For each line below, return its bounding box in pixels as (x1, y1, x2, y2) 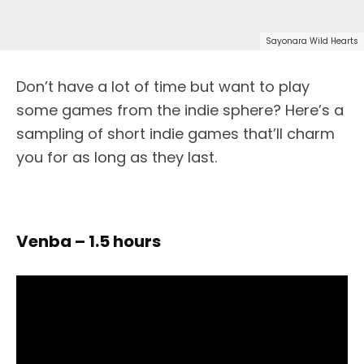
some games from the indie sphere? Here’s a (16, 99, 344, 120)
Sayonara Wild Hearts (266, 34, 358, 47)
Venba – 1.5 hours (16, 229, 161, 253)
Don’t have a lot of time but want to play (16, 76, 310, 97)
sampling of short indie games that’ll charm (16, 123, 335, 144)
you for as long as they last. (16, 146, 217, 167)
